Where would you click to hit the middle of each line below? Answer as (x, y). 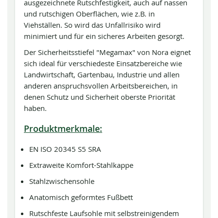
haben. (35, 108)
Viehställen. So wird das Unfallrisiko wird (92, 25)
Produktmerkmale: (63, 128)
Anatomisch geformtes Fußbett (81, 197)
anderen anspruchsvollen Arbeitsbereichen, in (101, 86)
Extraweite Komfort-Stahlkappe (82, 165)
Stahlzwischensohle (62, 181)
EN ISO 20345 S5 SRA (65, 149)
